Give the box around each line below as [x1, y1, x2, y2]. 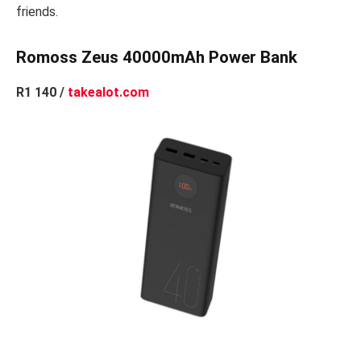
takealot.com [68, 84, 149, 100]
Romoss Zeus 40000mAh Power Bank [16, 47, 297, 67]
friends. [16, 3, 58, 19]
